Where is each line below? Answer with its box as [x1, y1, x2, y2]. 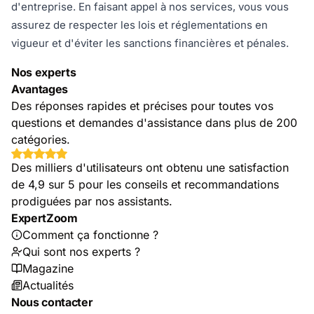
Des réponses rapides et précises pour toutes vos [11, 99, 273, 114]
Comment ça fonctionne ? [22, 228, 158, 243]
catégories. [11, 132, 70, 147]
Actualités [22, 278, 74, 293]
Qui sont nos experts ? [22, 245, 140, 259]
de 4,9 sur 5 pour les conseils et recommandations [11, 177, 279, 192]
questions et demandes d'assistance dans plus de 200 [11, 116, 297, 130]
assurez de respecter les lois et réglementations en [11, 18, 268, 32]
